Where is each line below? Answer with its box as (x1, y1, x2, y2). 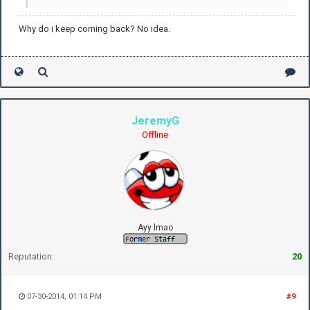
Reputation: (8, 250, 54, 262)
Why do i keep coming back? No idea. (19, 23, 170, 34)
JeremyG (131, 113, 179, 127)
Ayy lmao (137, 222, 173, 232)
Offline (142, 129, 168, 140)
